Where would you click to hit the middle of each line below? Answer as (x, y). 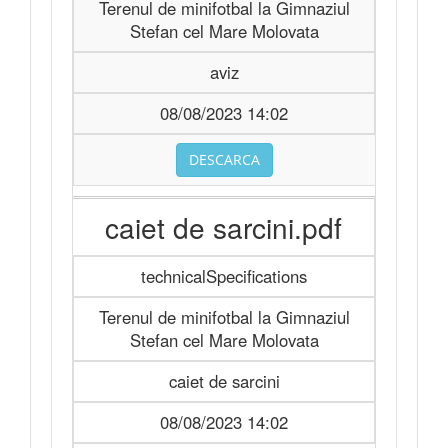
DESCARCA (224, 159)
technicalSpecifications (224, 276)
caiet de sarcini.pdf (223, 227)
